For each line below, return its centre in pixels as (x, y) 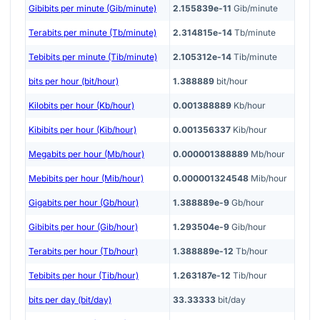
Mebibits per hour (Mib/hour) (86, 178)
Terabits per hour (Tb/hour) (83, 251)
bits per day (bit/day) (70, 299)
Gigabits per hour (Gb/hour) (84, 202)
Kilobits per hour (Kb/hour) (81, 105)
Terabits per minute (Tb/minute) (92, 32)
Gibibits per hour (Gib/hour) (83, 226)
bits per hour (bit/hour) (74, 81)
